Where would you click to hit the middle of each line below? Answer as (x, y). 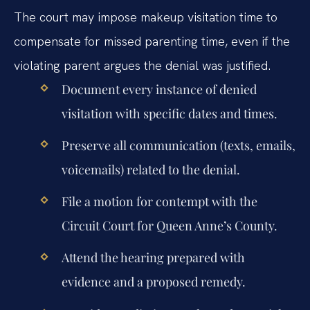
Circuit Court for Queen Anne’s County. (169, 226)
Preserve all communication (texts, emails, (178, 145)
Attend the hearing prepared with (153, 258)
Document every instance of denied (159, 89)
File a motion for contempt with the (159, 202)
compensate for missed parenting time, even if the (152, 41)
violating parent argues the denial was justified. (142, 65)
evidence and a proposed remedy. (153, 282)
